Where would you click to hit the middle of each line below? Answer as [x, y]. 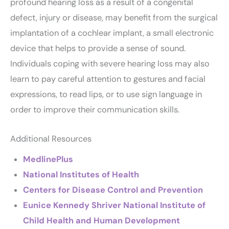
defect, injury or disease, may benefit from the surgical [114, 18]
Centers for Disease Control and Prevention [113, 190]
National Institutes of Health [81, 174]
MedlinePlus [48, 159]
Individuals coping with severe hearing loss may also [110, 64]
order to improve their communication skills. [95, 110]
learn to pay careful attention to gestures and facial [108, 79]
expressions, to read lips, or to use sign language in [106, 95]
